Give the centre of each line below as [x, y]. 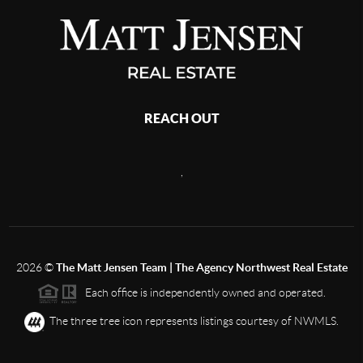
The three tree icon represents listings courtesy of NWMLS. [192, 321]
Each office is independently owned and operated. [202, 293]
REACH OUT [181, 119]
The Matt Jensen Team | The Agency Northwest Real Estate [201, 268]
